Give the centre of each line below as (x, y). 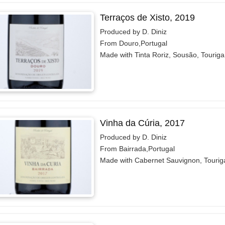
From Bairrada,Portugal (137, 148)
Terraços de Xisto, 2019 (147, 17)
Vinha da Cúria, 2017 (142, 123)
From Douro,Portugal (133, 43)
